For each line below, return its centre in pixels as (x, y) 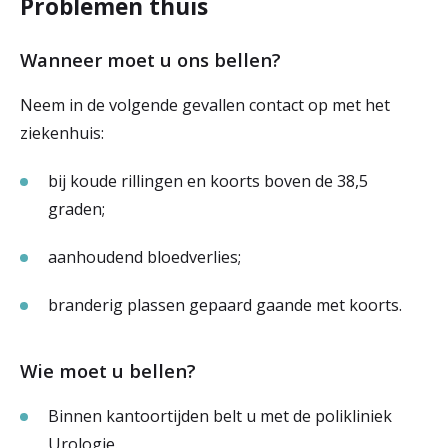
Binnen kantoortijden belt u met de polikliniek (220, 416)
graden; (76, 209)
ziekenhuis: (62, 133)
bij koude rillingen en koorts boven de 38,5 (208, 181)
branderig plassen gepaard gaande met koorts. (225, 305)
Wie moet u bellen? (108, 370)
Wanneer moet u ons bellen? (150, 59)
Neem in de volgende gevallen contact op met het (205, 105)
